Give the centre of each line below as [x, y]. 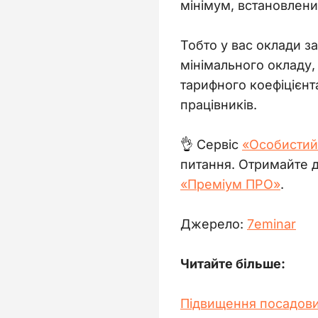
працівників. [219, 104]
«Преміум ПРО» [230, 184]
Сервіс [219, 144]
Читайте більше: [234, 263]
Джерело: [212, 224]
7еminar [272, 224]
